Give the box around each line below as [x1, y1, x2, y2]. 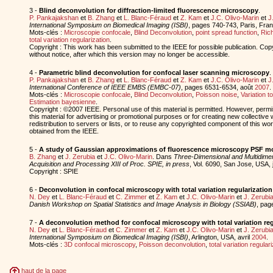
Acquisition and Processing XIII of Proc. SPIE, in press [29, 160, 190, 168]
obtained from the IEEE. [29, 127, 99, 135]
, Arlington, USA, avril [188, 233, 252, 241]
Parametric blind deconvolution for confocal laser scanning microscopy [38, 68, 269, 76]
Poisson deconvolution [138, 240, 205, 248]
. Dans [152, 152, 174, 160]
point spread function [195, 28, 257, 36]
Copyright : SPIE [29, 167, 78, 175]
